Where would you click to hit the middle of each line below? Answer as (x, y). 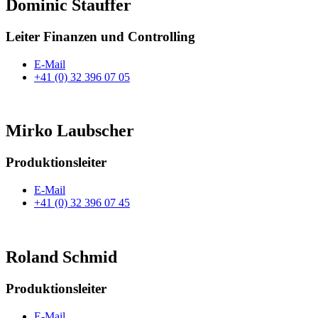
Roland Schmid (61, 257)
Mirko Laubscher (70, 131)
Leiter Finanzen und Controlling (100, 36)
